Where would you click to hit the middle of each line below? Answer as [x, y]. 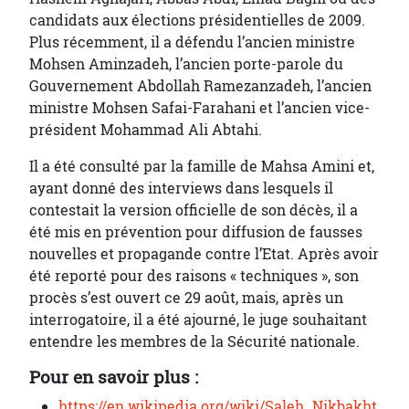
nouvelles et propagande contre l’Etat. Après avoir [204, 254]
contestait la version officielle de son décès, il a [194, 210]
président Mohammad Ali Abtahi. [146, 130]
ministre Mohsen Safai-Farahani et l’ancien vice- [199, 108]
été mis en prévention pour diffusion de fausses [196, 232]
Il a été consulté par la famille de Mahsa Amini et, [202, 166]
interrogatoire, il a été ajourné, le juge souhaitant [198, 320]
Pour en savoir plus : [114, 377]
